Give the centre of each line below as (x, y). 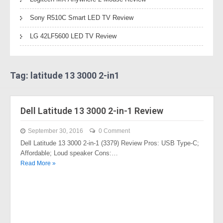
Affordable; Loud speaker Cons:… (69, 153)
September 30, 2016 (56, 131)
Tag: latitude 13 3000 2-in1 (65, 75)
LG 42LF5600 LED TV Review (73, 36)
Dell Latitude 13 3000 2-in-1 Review (92, 111)
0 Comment (114, 131)
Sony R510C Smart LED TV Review (82, 18)
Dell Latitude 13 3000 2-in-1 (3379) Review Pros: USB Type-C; (110, 143)
